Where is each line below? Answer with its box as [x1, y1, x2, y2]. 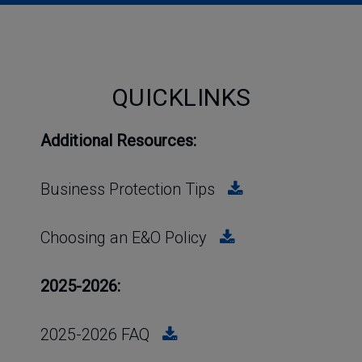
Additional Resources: [40, 131, 196, 150]
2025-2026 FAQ [40, 325, 149, 344]
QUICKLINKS [111, 83, 251, 112]
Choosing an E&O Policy [40, 228, 207, 247]
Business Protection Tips [40, 179, 215, 199]
